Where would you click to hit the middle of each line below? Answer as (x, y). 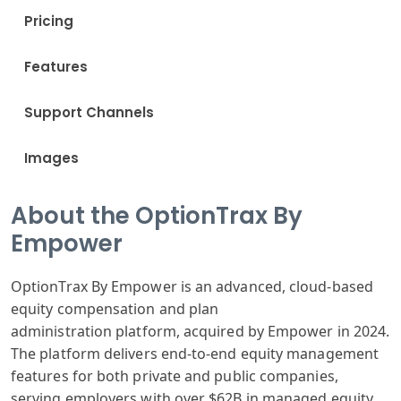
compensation (104, 309)
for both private (125, 376)
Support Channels (89, 112)
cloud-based (329, 286)
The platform (55, 354)
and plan (187, 309)
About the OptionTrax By (157, 216)
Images (51, 158)
